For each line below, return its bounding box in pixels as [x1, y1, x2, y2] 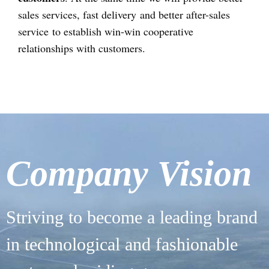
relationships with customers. [18, 40, 145, 55]
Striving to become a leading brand [6, 207, 258, 228]
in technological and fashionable [6, 234, 238, 255]
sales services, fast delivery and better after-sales [18, 7, 230, 22]
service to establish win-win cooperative [18, 23, 193, 38]
